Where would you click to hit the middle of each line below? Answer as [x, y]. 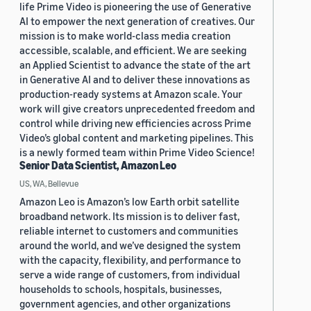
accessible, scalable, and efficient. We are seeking [133, 50]
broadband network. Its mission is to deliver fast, [129, 216]
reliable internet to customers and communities [129, 231]
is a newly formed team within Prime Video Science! [137, 152]
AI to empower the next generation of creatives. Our [137, 21]
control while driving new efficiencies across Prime [135, 123]
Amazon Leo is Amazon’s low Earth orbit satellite [129, 202]
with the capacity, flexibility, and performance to [130, 260]
